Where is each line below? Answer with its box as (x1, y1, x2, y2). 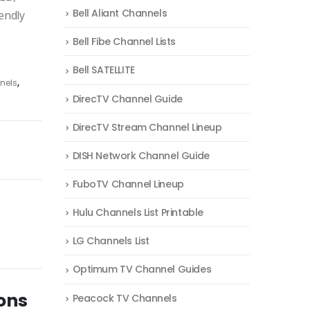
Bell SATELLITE (72, 63, 135, 77)
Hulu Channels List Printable (72, 206, 203, 220)
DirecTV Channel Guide (72, 91, 183, 106)
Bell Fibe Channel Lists (72, 35, 176, 49)
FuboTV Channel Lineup (72, 176, 184, 191)
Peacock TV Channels (72, 291, 177, 305)
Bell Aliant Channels (72, 6, 167, 21)
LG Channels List (72, 234, 149, 248)
